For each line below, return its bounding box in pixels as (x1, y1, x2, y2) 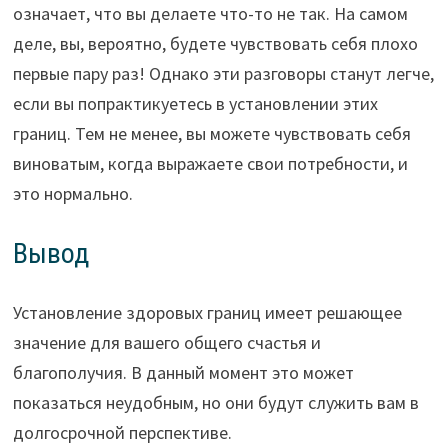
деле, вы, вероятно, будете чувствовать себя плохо (12, 32, 418, 56)
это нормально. (12, 182, 133, 206)
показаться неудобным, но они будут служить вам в (12, 391, 419, 415)
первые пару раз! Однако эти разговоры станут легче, (12, 62, 434, 86)
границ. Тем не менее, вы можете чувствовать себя (12, 122, 411, 146)
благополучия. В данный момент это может (12, 361, 354, 385)
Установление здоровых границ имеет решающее (12, 301, 402, 325)
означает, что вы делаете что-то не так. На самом (12, 2, 408, 26)
